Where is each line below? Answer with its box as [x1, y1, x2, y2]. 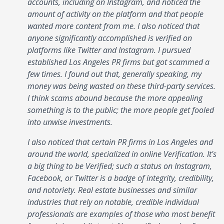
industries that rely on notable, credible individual [27, 196, 199, 207]
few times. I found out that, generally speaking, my [27, 68, 201, 79]
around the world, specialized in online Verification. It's [27, 148, 216, 159]
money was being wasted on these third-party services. [27, 80, 215, 91]
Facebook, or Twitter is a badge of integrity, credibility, [27, 172, 214, 183]
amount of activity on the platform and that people [27, 8, 203, 19]
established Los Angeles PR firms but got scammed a [27, 56, 209, 67]
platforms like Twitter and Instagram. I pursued [27, 44, 190, 55]
